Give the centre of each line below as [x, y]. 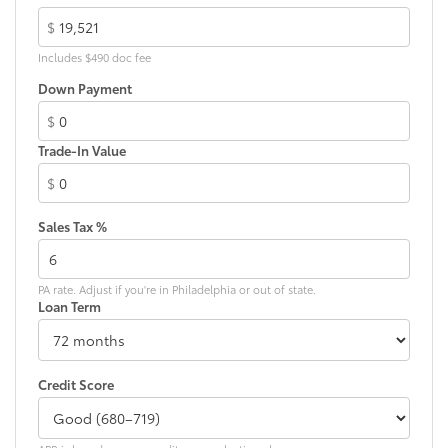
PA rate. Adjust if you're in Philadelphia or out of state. [177, 288]
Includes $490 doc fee [94, 56]
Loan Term [69, 305]
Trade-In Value [82, 149]
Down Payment [85, 87]
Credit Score [76, 383]
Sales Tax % [72, 225]
